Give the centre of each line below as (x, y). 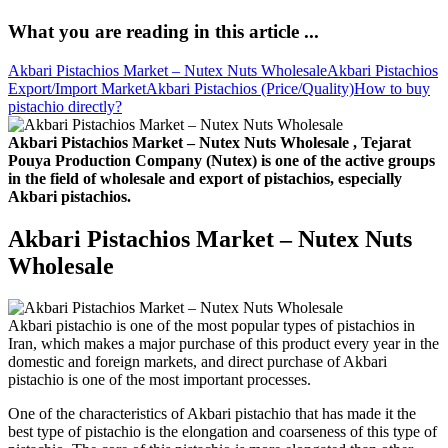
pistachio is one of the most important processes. (159, 380)
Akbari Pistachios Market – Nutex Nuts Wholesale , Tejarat (209, 142)
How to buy (392, 88)
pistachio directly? (65, 106)
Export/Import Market (77, 88)
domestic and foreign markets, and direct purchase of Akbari (197, 362)
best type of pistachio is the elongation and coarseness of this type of (222, 432)
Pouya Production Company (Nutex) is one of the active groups (221, 160)
